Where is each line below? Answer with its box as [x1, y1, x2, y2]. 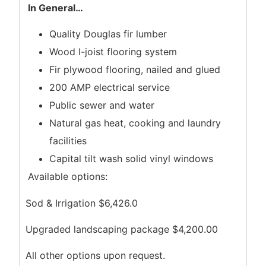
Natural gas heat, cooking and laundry [49, 117, 221, 129]
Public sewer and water [49, 99, 155, 112]
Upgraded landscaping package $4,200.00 [26, 223, 218, 236]
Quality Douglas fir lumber [49, 28, 167, 40]
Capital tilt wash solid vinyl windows [49, 153, 214, 165]
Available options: [28, 170, 108, 183]
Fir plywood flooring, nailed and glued [49, 64, 221, 76]
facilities [49, 135, 87, 147]
